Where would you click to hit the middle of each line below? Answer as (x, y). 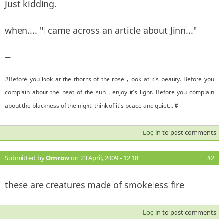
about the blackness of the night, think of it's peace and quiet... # (92, 105)
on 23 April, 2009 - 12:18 (104, 158)
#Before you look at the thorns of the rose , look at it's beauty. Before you (109, 79)
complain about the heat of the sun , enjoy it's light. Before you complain (109, 92)
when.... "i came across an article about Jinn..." (101, 30)
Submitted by (25, 158)
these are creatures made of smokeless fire (95, 185)
